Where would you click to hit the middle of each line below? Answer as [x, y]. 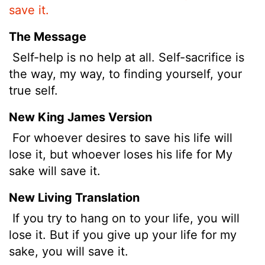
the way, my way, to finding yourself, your [125, 74]
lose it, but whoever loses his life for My [121, 154]
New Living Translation [74, 197]
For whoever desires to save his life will [121, 138]
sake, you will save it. [69, 251]
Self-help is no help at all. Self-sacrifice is [127, 57]
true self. [33, 90]
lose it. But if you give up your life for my [123, 235]
